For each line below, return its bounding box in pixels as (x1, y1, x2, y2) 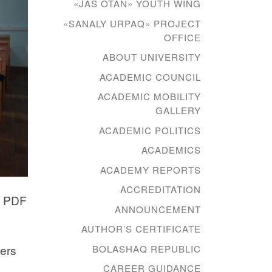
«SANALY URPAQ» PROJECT (63, 16, 201, 30)
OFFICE (164, 30, 201, 44)
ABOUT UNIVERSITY (103, 50, 201, 64)
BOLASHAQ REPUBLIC (92, 242, 201, 255)
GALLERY (155, 104, 201, 117)
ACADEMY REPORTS (100, 163, 201, 176)
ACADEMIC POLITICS (99, 123, 201, 137)
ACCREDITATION (120, 183, 201, 196)
